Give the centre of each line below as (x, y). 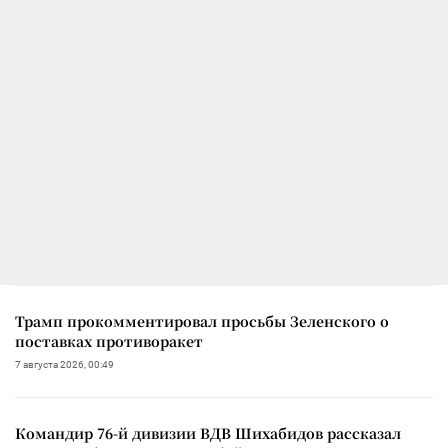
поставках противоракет (109, 340)
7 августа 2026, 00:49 (64, 364)
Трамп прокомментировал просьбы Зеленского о (202, 320)
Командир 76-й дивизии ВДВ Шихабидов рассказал (208, 432)
